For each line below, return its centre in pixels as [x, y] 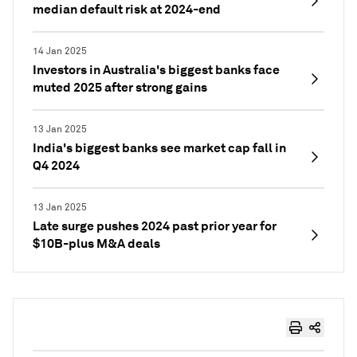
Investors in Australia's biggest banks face [156, 70]
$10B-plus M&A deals [96, 243]
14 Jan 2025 [60, 51]
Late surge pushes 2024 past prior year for [155, 226]
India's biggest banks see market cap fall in [159, 148]
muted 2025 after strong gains [120, 87]
